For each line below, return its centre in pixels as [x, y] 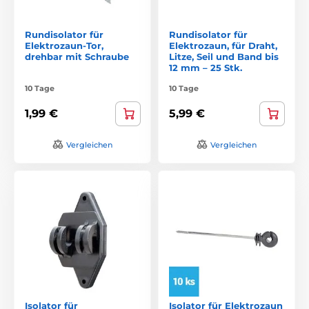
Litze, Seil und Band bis [224, 56]
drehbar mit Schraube [77, 56]
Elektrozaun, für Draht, [223, 45]
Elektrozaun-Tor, [64, 45]
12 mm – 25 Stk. [206, 67]
